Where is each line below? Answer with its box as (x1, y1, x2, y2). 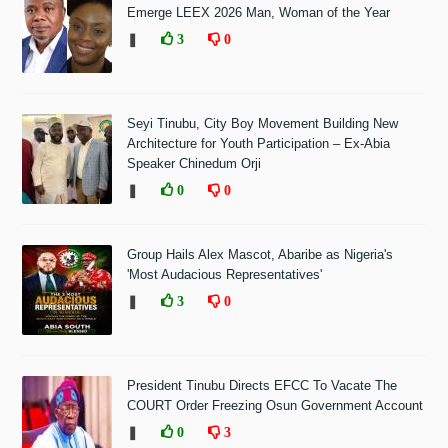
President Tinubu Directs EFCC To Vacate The (127, 378, 398, 394)
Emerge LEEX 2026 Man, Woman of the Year (127, 5, 391, 21)
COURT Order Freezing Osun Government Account (127, 398, 424, 414)
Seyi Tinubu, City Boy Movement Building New (127, 116, 399, 132)
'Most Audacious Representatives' (127, 267, 323, 283)
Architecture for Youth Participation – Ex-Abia (127, 136, 391, 152)
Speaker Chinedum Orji (127, 156, 262, 172)
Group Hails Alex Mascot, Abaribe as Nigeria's (127, 247, 394, 263)
